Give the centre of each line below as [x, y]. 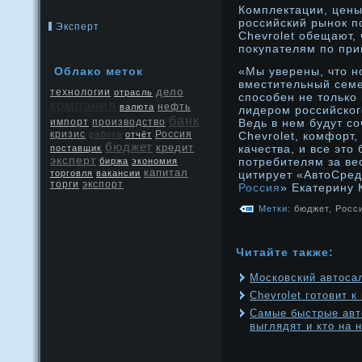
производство [129, 122]
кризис [68, 134]
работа [105, 134]
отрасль [133, 92]
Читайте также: [285, 252]
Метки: [275, 208]
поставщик [76, 148]
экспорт [103, 184]
